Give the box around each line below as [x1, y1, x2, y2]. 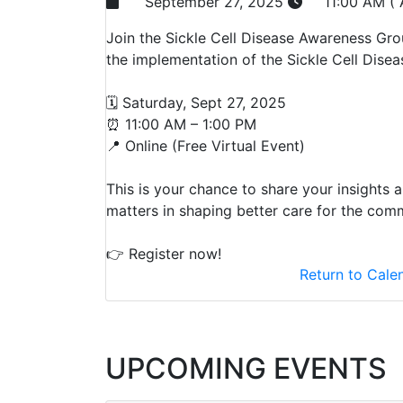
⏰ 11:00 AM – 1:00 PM [106, 114, 256, 133]
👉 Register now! [106, 244, 221, 263]
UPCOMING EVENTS [105, 350, 387, 386]
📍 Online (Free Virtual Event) [106, 136, 305, 155]
